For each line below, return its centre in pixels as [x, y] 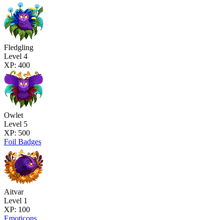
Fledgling [19, 47]
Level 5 [16, 124]
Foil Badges [23, 141]
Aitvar [14, 192]
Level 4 [16, 56]
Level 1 [16, 200]
